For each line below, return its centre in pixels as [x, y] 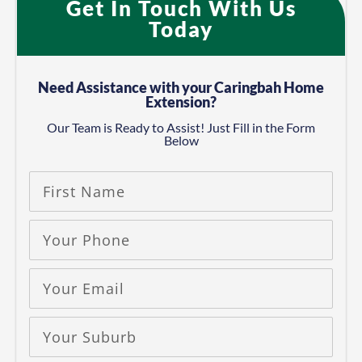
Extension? [181, 102]
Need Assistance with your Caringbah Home [181, 88]
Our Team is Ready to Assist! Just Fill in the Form [181, 128]
